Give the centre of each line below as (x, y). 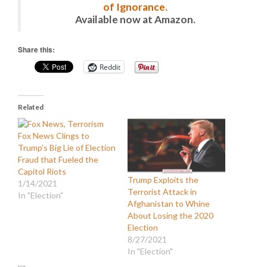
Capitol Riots (42, 171)
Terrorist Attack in (162, 191)
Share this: (36, 49)
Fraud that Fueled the (58, 159)
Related (31, 107)
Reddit (110, 67)
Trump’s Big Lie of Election (67, 148)
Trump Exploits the (163, 179)
